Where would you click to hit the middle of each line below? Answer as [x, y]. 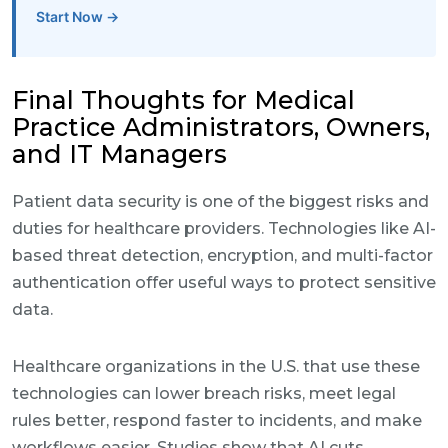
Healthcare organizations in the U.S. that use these [216, 366]
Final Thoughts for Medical [183, 100]
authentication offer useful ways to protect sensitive [224, 282]
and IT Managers [119, 154]
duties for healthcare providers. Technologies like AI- [224, 228]
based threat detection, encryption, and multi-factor [222, 255]
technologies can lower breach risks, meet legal [204, 393]
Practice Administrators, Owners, [221, 127]
